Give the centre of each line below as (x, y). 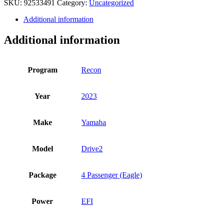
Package (42, 175)
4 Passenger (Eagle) (112, 175)
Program (42, 70)
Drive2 (92, 149)
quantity (16, 8)
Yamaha (94, 123)
